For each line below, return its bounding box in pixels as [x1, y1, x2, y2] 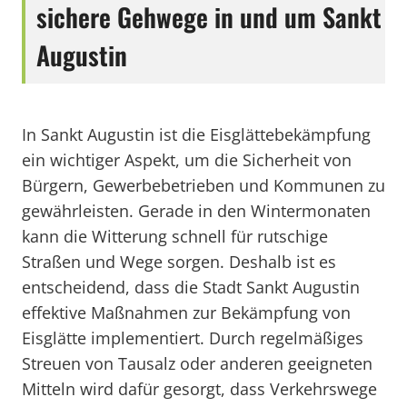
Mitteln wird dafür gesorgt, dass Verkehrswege [22, 378, 377, 400]
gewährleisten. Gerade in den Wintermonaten [22, 200, 371, 222]
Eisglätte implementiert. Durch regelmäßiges [22, 327, 363, 349]
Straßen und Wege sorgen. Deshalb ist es [22, 251, 336, 273]
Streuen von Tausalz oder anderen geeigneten [22, 352, 372, 374]
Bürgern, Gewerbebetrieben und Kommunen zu [22, 174, 385, 196]
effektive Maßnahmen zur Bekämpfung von [22, 302, 351, 323]
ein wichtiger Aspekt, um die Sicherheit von [22, 149, 352, 171]
